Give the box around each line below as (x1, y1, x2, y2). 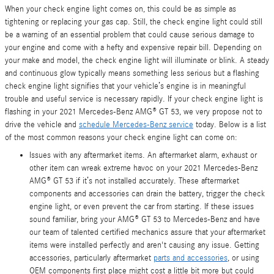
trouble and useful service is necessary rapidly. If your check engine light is (5, 94, 263, 104)
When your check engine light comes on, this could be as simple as (5, 4, 236, 14)
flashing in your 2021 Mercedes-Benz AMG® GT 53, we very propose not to (5, 107, 262, 117)
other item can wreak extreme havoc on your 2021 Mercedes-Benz (29, 163, 257, 173)
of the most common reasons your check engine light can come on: (5, 133, 237, 143)
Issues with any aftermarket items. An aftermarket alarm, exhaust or (29, 150, 257, 160)
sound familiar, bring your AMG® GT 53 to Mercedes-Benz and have (29, 215, 260, 224)
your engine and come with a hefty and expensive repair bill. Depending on (5, 43, 262, 53)
